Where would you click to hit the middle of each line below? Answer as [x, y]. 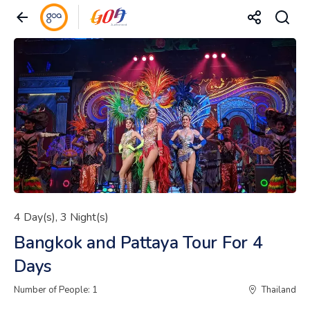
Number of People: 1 [56, 290]
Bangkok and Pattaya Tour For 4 [138, 243]
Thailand [279, 290]
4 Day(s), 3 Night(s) [61, 217]
